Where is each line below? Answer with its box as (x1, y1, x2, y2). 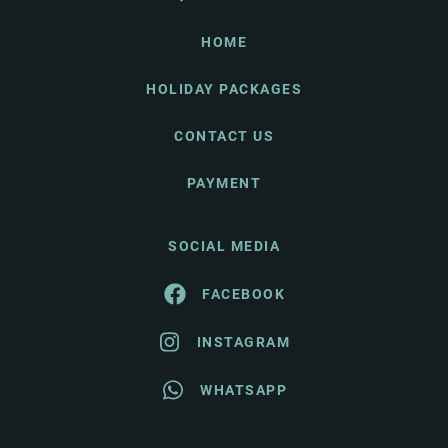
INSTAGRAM (196, 333, 291, 350)
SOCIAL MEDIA (168, 238, 280, 254)
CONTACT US (174, 128, 274, 144)
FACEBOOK (202, 285, 285, 302)
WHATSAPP (200, 381, 287, 398)
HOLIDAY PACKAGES (146, 81, 302, 97)
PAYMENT (186, 175, 262, 191)
